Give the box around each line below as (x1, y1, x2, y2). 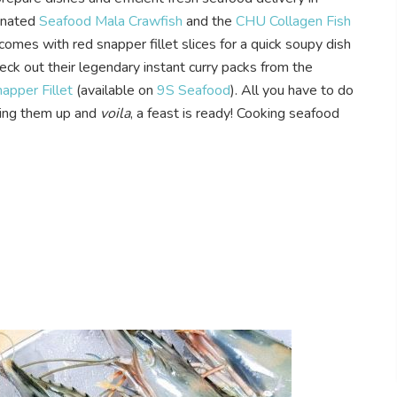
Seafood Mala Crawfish (39, 11, 183, 31)
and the (183, 11, 236, 31)
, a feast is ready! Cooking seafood (130, 103, 339, 123)
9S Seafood (157, 80, 230, 100)
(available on (73, 80, 157, 100)
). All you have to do (230, 80, 354, 100)
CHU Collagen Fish (236, 11, 351, 31)
